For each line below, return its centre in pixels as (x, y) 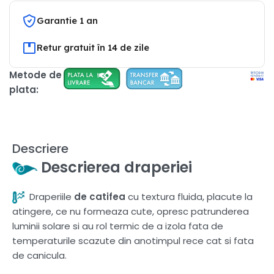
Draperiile (52, 196)
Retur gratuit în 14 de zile (93, 47)
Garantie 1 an (67, 20)
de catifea (100, 196)
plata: (24, 89)
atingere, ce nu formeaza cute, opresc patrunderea (131, 211)
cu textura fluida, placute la (189, 196)
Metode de (35, 75)
